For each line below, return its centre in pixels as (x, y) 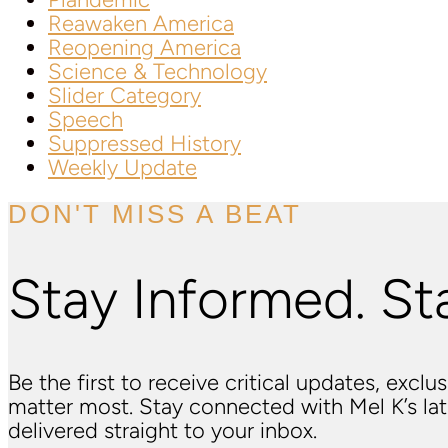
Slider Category (124, 95)
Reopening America (144, 47)
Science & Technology (157, 71)
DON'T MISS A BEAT (155, 214)
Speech (85, 119)
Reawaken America (141, 23)
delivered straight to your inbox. (162, 431)
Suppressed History (144, 143)
